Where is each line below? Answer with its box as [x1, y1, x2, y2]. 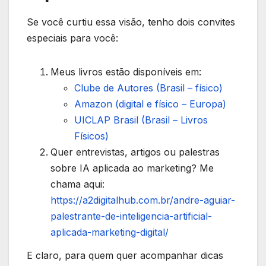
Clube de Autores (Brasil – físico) [74, 81, 223, 94]
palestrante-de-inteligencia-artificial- [50, 210, 212, 222]
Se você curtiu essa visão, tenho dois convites [27, 15, 235, 28]
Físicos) [74, 129, 109, 142]
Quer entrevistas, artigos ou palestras [50, 145, 220, 158]
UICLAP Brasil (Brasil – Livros [74, 113, 208, 126]
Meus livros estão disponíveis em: [50, 65, 201, 78]
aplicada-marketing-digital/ [50, 226, 169, 238]
